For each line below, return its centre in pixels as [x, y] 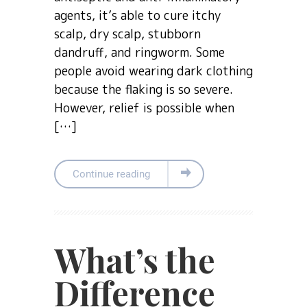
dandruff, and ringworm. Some [139, 53]
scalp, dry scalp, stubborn [127, 34]
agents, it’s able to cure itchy [137, 16]
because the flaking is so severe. [144, 90]
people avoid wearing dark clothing [153, 71]
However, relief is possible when [144, 108]
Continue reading [111, 174]
